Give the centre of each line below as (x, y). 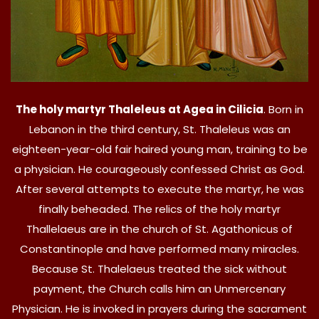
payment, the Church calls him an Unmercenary (159, 288)
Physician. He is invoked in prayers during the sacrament (159, 308)
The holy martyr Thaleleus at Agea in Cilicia (140, 109)
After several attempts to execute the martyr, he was (159, 189)
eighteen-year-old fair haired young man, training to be (159, 149)
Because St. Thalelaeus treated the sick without (159, 268)
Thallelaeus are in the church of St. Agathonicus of (159, 229)
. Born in (283, 109)
